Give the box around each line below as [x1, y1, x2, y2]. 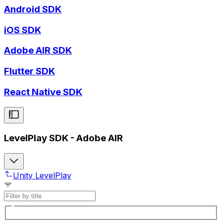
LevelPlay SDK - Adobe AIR [4, 132, 123, 144]
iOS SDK [4, 24, 41, 36]
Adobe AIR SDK [4, 45, 72, 56]
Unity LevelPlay [13, 170, 71, 180]
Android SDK [4, 3, 61, 15]
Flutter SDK [4, 65, 55, 77]
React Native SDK [4, 86, 82, 98]
